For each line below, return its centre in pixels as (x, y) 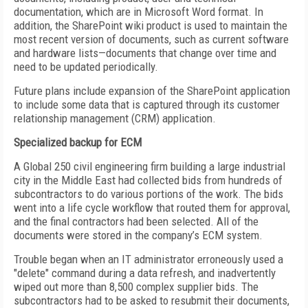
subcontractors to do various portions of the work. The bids (148, 194)
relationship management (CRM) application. (115, 118)
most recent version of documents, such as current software (151, 39)
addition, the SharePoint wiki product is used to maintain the (151, 25)
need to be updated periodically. (86, 67)
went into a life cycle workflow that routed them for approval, (152, 208)
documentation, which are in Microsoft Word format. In (139, 12)
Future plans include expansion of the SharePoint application (152, 91)
